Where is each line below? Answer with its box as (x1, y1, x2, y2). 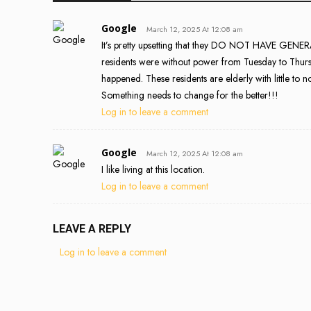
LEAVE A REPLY (53, 222, 131, 236)
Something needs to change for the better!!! (101, 88, 278, 103)
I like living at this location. (101, 162, 205, 177)
